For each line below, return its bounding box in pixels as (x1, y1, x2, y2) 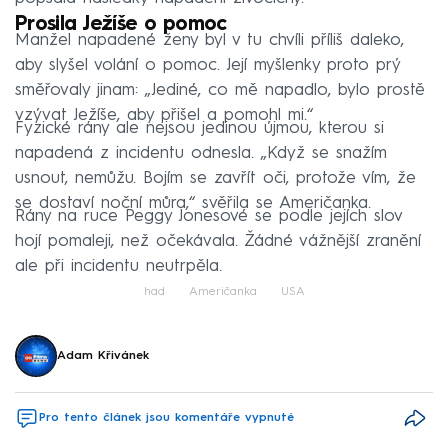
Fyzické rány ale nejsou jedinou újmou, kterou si (15, 120, 384, 138)
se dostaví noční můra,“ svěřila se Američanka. (15, 195, 371, 213)
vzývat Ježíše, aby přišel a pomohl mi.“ (15, 107, 313, 125)
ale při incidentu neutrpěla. (15, 258, 222, 276)
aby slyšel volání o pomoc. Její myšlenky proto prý (15, 57, 400, 75)
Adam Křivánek (57, 350, 149, 363)
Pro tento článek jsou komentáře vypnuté (39, 412, 294, 425)
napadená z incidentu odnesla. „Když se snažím (15, 145, 387, 163)
